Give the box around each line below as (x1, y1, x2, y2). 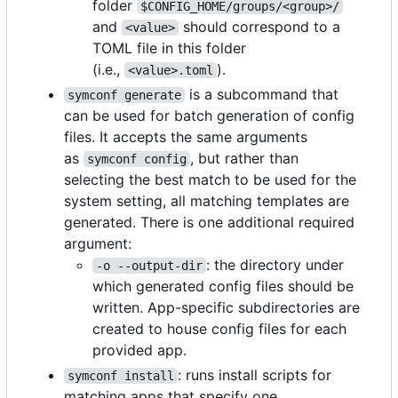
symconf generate (68, 87, 181, 102)
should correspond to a (179, 17, 345, 36)
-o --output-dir (96, 258, 203, 273)
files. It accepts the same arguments (64, 127, 307, 146)
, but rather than (190, 148, 303, 167)
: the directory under (206, 255, 348, 274)
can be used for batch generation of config (64, 106, 354, 124)
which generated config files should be (92, 276, 354, 295)
